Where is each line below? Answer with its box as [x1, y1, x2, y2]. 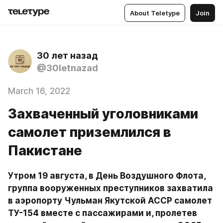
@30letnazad [37, 63, 98, 73]
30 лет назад [37, 50, 98, 61]
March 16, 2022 [8, 86, 70, 96]
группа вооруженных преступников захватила [8, 183, 213, 193]
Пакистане [8, 142, 82, 159]
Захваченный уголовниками [8, 106, 198, 122]
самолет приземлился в [8, 124, 171, 140]
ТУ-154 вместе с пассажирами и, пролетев [8, 208, 197, 218]
